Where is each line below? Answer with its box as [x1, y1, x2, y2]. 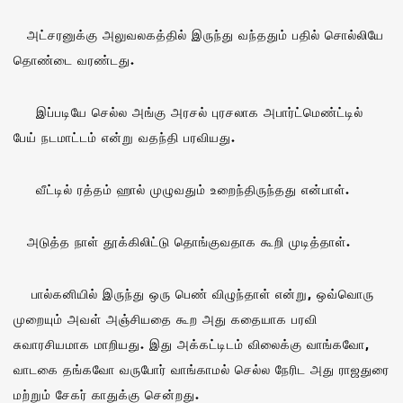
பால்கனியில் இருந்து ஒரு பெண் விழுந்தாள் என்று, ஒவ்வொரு [13, 284, 374, 302]
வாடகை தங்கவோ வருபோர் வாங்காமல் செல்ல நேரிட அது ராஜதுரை [13, 360, 390, 378]
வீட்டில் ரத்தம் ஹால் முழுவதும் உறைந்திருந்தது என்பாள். [13, 180, 350, 198]
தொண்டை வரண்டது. [13, 50, 135, 68]
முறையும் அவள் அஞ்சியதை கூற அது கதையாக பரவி [13, 309, 318, 327]
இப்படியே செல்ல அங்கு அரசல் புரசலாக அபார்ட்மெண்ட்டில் [13, 103, 363, 121]
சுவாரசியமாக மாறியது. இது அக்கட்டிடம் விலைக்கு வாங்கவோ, [13, 335, 370, 353]
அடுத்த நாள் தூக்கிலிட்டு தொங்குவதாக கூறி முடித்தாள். [13, 232, 351, 250]
